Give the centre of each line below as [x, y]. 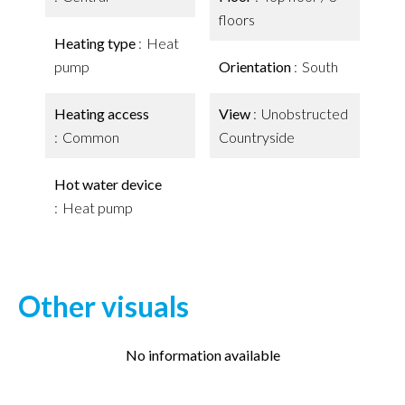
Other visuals [104, 306]
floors [237, 19]
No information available [202, 355]
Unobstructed [305, 113]
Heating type [96, 43]
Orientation [256, 66]
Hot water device [108, 184]
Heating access [102, 113]
